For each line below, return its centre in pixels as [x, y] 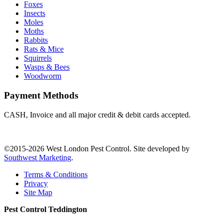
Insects [35, 13]
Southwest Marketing [38, 157]
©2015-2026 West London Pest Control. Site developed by [97, 148]
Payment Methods [41, 95]
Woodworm [43, 76]
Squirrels [38, 58]
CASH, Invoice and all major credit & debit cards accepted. [97, 114]
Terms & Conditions [56, 174]
